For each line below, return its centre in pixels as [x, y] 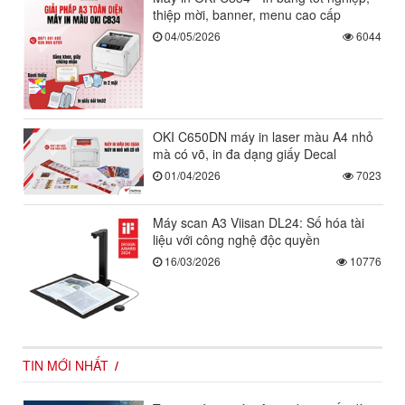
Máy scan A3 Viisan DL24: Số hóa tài [258, 222]
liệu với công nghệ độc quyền [236, 239]
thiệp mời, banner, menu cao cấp [246, 15]
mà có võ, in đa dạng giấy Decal [244, 154]
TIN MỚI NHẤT [66, 366]
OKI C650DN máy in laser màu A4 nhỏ [263, 137]
